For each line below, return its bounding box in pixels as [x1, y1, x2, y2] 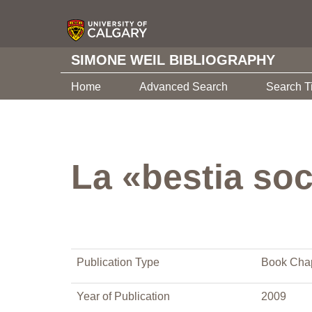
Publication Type [77, 256, 159, 268]
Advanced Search [139, 81, 228, 93]
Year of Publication [77, 290, 170, 302]
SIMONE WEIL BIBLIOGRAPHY [71, 52, 275, 68]
